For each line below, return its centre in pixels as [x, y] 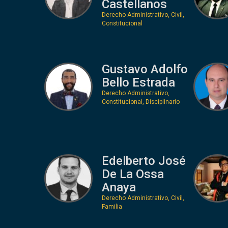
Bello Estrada [138, 82]
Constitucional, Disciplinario [140, 102]
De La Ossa [133, 174]
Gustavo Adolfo [145, 69]
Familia [112, 206]
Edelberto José [144, 161]
